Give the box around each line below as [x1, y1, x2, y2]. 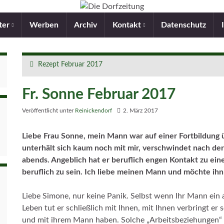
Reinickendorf [75, 107, 112, 113]
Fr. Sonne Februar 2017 [22, 86, 175, 102]
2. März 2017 [123, 107, 158, 113]
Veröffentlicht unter [22, 107, 75, 113]
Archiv [74, 20, 97, 29]
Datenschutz [161, 20, 206, 29]
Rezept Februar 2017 [38, 60, 102, 68]
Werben [29, 20, 58, 29]
